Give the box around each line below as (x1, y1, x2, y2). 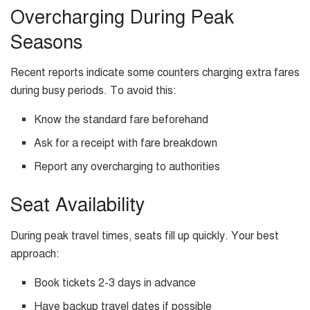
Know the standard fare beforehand (34, 113, 209, 127)
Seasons (10, 30, 82, 54)
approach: (10, 247, 59, 262)
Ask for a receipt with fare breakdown (34, 136, 218, 151)
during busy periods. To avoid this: (10, 84, 176, 98)
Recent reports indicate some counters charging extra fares (10, 66, 300, 80)
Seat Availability (10, 193, 145, 217)
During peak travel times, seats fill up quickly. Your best (10, 229, 279, 244)
